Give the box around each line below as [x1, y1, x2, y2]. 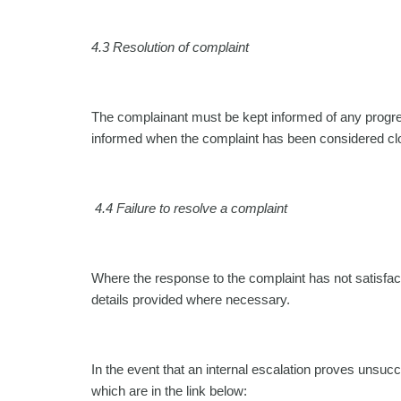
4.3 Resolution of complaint [91, 39, 249, 55]
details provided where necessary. [91, 292, 290, 307]
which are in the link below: [91, 383, 247, 398]
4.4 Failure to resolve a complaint [91, 200, 287, 216]
